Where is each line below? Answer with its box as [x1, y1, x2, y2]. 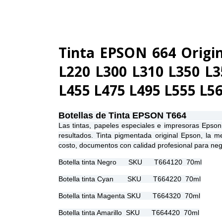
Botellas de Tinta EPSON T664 [58, 111, 186, 121]
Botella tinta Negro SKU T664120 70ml [58, 158, 202, 166]
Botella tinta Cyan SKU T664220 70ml [58, 175, 201, 183]
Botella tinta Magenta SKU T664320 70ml [58, 192, 200, 200]
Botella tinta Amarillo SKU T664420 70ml [58, 209, 199, 217]
